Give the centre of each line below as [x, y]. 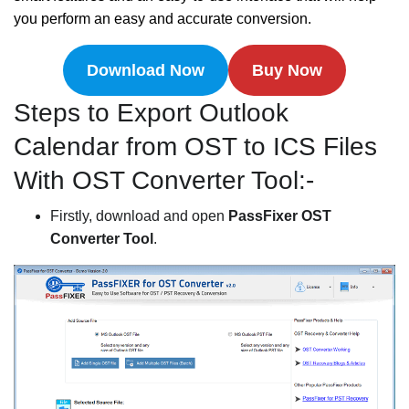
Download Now [146, 70]
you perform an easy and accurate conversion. [163, 19]
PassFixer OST [280, 216]
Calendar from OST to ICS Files [195, 147]
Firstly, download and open [139, 216]
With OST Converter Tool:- [164, 180]
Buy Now [287, 70]
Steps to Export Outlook [151, 113]
